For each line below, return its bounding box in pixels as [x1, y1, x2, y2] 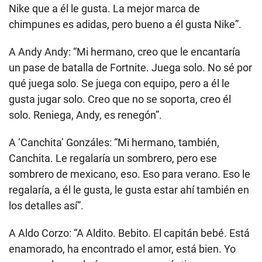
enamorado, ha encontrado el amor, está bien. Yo [9, 242, 236, 255]
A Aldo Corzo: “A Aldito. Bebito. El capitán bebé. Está [9, 226, 250, 239]
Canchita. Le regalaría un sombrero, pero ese [9, 151, 217, 164]
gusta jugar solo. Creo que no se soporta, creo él [9, 92, 231, 105]
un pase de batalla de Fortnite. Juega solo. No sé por [9, 61, 252, 74]
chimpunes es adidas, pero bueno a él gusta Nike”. [9, 18, 242, 30]
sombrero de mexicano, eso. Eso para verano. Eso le [9, 167, 250, 180]
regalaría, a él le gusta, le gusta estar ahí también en [9, 183, 249, 196]
